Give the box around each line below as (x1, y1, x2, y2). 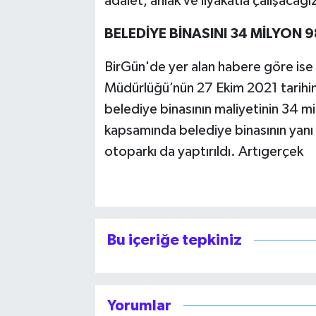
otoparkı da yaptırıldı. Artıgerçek (104, 144, 303, 159)
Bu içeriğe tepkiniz (107, 232, 242, 248)
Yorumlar (107, 298, 171, 314)
